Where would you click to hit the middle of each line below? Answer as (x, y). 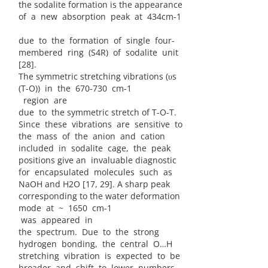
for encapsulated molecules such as (95, 172)
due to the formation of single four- (97, 41)
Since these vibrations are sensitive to (100, 124)
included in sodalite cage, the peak (95, 148)
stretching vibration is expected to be (99, 256)
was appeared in (56, 220)
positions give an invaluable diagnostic (98, 160)
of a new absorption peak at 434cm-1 (100, 17)
